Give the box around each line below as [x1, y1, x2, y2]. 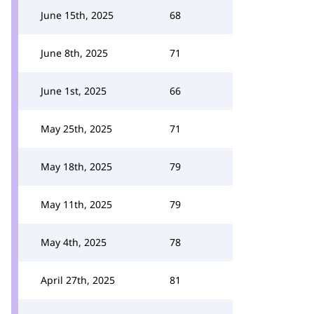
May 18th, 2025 [41, 160, 112, 173]
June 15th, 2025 [41, 8, 114, 22]
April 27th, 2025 [41, 273, 115, 287]
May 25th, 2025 [41, 122, 112, 135]
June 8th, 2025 [41, 46, 108, 60]
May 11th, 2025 [41, 198, 112, 211]
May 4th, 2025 [41, 235, 107, 249]
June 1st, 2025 [41, 84, 107, 97]
